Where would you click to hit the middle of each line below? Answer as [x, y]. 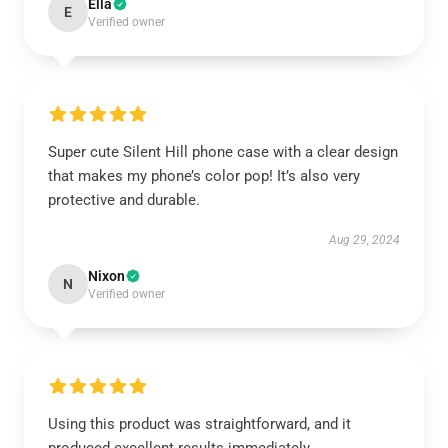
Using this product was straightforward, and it [199, 424]
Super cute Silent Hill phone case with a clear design [223, 152]
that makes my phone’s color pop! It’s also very [204, 176]
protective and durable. [124, 200]
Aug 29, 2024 [364, 240]
